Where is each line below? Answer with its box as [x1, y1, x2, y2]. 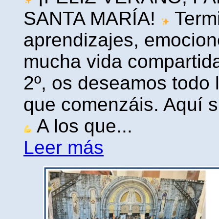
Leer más [23, 136, 104, 158]
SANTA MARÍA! [23, 7, 161, 29]
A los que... [32, 115, 133, 136]
